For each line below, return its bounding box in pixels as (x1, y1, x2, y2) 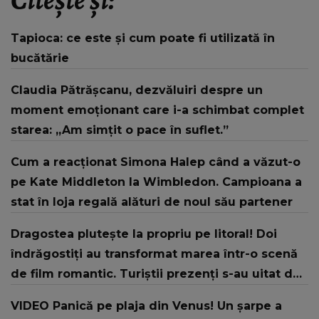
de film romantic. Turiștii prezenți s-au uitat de (11, 267, 300, 281)
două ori (11, 287, 62, 301)
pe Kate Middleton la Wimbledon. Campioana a (11, 175, 302, 189)
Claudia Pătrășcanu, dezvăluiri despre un (11, 83, 263, 98)
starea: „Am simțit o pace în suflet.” (11, 123, 229, 137)
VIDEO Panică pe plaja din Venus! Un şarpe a (11, 299, 282, 313)
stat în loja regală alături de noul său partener (11, 195, 293, 209)
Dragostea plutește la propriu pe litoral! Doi (11, 227, 277, 241)
